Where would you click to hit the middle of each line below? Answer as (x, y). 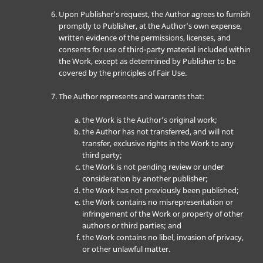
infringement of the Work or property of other (162, 214)
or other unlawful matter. (126, 249)
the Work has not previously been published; (160, 190)
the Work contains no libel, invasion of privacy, (163, 237)
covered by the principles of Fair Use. (122, 73)
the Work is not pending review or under (153, 167)
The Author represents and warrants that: (131, 97)
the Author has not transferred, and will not (158, 132)
